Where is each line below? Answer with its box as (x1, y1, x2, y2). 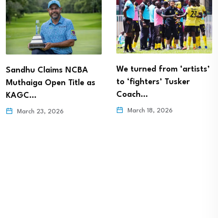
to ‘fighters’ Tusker (116, 78, 190, 87)
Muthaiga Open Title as (6, 78, 95, 87)
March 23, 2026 (15, 108, 64, 115)
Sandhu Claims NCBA (6, 66, 88, 74)
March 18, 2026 (126, 108, 173, 114)
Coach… (116, 91, 148, 99)
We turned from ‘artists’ (116, 65, 210, 74)
